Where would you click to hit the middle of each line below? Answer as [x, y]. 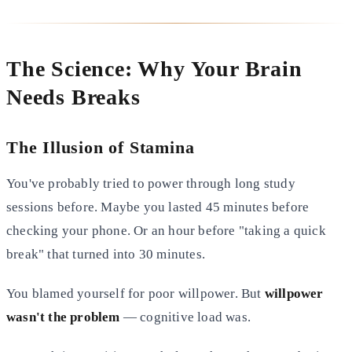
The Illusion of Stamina [101, 147]
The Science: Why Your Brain [154, 68]
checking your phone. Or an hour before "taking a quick [166, 230]
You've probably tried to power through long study [151, 183]
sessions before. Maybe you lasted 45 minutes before [158, 207]
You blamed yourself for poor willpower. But [136, 293]
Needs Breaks [73, 97]
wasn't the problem [63, 317]
